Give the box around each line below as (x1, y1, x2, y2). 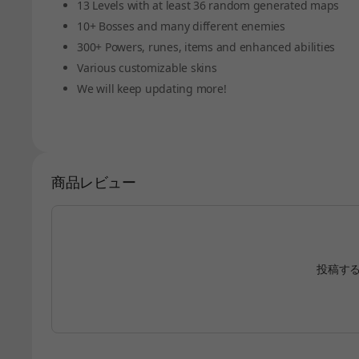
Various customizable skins (77, 60, 217, 75)
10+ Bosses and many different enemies (77, 18, 285, 34)
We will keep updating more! (77, 81, 227, 96)
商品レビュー (51, 172, 136, 192)
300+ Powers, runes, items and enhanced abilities (77, 39, 335, 54)
